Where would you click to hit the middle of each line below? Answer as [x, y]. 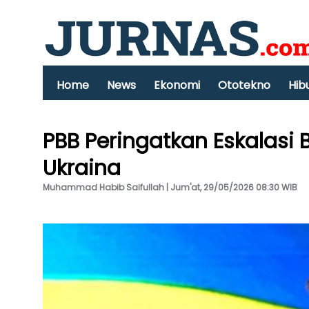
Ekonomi [177, 85]
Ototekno [244, 85]
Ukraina [82, 168]
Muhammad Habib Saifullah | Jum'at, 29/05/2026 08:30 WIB [170, 187]
